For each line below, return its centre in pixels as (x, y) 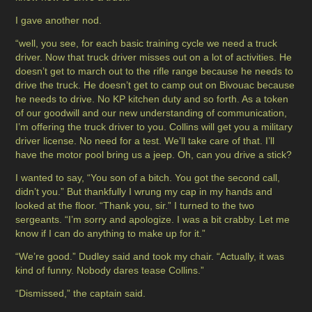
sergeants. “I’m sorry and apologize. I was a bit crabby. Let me (153, 220)
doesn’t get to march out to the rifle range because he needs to (155, 71)
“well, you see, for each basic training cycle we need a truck (147, 44)
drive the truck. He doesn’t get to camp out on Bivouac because (155, 85)
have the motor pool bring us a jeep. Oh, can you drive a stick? (154, 155)
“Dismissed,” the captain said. (81, 294)
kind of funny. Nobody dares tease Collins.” (110, 271)
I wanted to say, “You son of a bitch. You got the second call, (148, 178)
